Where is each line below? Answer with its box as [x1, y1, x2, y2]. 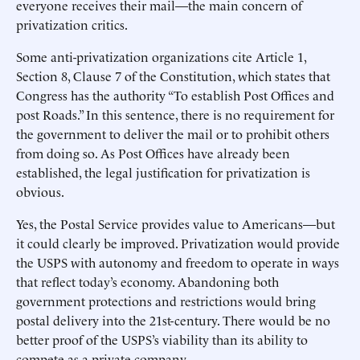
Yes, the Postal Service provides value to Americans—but [16, 215, 335, 232]
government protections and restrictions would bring [16, 292, 316, 309]
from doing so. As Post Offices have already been [16, 144, 290, 162]
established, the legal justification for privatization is [16, 163, 310, 181]
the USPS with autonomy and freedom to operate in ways [16, 253, 339, 271]
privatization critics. [16, 15, 128, 33]
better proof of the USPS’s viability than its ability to [16, 330, 308, 348]
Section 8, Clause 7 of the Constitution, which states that [16, 67, 330, 84]
